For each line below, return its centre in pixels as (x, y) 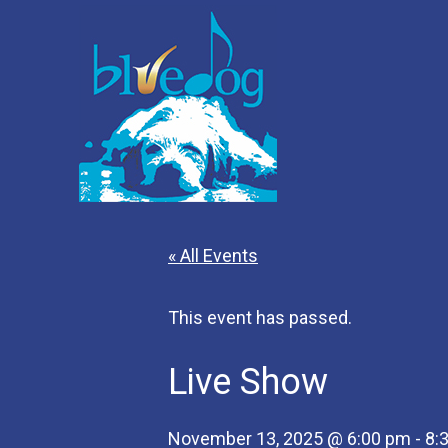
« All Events (213, 255)
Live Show (248, 382)
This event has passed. (260, 317)
